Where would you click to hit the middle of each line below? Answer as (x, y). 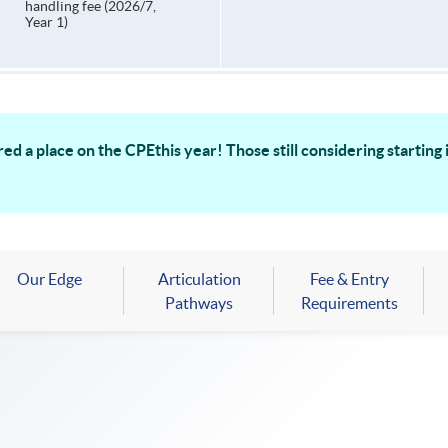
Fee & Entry (349, 279)
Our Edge (49, 279)
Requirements (349, 303)
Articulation (199, 279)
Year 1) (46, 22)
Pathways (199, 303)
